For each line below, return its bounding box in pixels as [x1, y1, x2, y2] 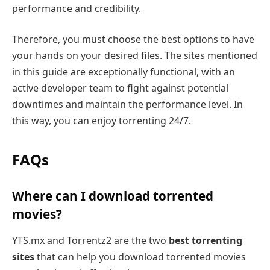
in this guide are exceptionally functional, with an [12, 65, 235, 79]
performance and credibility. [12, 1, 141, 15]
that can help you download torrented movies [34, 250, 246, 263]
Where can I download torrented [12, 187, 213, 205]
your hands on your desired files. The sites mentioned [12, 49, 257, 63]
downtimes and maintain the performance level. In [12, 98, 243, 111]
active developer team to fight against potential [12, 81, 228, 95]
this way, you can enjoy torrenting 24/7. [12, 114, 191, 128]
